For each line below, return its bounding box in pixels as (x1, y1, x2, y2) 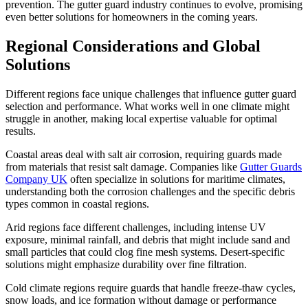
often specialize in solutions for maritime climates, (67, 173, 285, 185)
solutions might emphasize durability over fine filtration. (5, 258, 247, 270)
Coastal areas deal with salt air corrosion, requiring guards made (5, 148, 282, 160)
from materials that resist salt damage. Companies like (5, 160, 240, 173)
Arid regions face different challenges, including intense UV (5, 221, 266, 233)
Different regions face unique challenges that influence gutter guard (5, 87, 296, 100)
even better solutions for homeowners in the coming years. (5, 10, 258, 23)
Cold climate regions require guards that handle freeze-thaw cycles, (5, 281, 296, 294)
